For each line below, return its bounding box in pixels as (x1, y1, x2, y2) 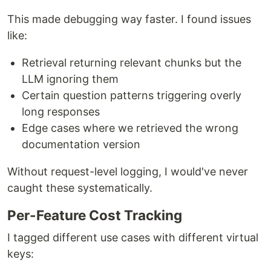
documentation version (22, 138, 140, 151)
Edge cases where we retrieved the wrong (22, 122, 238, 134)
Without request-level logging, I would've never (7, 165, 248, 178)
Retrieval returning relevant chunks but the (22, 56, 241, 69)
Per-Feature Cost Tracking (7, 207, 182, 223)
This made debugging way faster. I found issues (7, 13, 251, 25)
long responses (22, 105, 100, 118)
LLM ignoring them (22, 73, 119, 85)
